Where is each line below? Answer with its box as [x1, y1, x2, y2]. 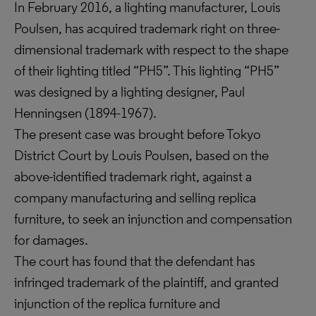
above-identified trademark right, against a [14, 168, 252, 185]
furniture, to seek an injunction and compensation [14, 210, 292, 227]
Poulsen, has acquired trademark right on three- [14, 20, 280, 37]
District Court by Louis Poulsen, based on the [14, 147, 269, 164]
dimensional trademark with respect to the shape [14, 41, 288, 58]
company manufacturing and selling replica [14, 189, 256, 206]
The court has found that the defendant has [14, 253, 255, 269]
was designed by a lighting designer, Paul [14, 83, 245, 100]
